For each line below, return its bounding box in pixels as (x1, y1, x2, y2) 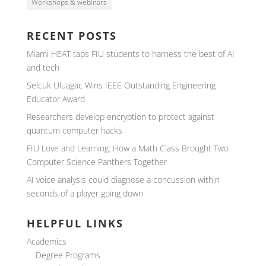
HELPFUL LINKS (26, 216, 123, 230)
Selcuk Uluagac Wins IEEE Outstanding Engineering (26, 80, 216, 91)
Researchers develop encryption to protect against (26, 111, 214, 122)
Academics (26, 236, 66, 247)
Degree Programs (35, 249, 100, 261)
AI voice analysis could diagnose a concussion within (26, 174, 220, 185)
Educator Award (26, 93, 85, 104)
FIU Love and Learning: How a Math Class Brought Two (26, 142, 229, 154)
